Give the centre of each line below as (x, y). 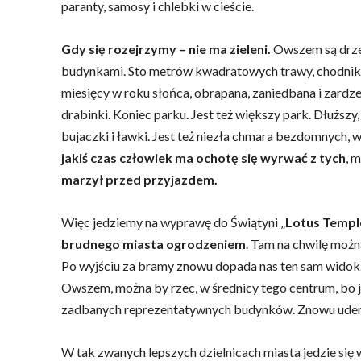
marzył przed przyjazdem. (139, 179)
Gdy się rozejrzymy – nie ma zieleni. (166, 49)
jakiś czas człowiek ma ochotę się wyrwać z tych (203, 158)
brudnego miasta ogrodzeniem (154, 244)
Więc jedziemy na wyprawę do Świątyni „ (173, 222)
